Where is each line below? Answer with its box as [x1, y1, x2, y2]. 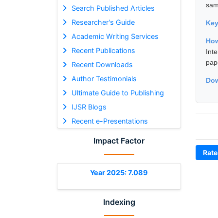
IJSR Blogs [71, 102, 107, 111]
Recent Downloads [71, 60, 133, 69]
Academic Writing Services [71, 32, 159, 40]
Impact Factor [93, 135, 145, 145]
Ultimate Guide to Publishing [71, 88, 164, 97]
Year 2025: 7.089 [90, 168, 148, 177]
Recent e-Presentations [71, 116, 148, 125]
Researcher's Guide [71, 18, 135, 26]
